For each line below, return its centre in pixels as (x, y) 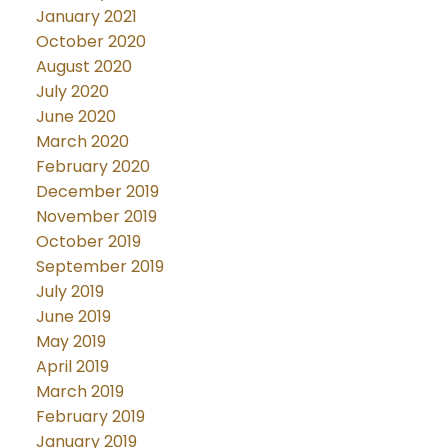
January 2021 (86, 16)
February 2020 (92, 166)
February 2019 (90, 416)
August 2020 (83, 66)
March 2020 (82, 141)
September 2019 (99, 266)
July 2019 (69, 291)
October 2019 (88, 241)
